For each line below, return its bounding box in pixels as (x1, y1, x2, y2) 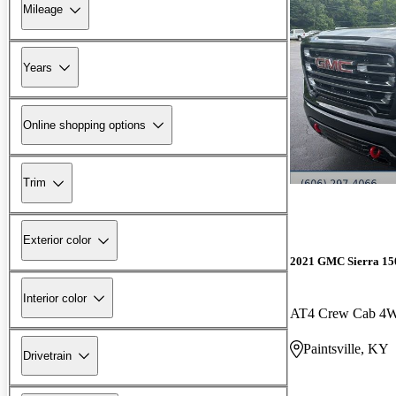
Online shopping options (23, 118, 146, 132)
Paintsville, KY (303, 340, 389, 356)
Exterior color (23, 233, 91, 247)
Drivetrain (23, 348, 72, 362)
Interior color (23, 291, 87, 305)
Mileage (23, 3, 63, 17)
